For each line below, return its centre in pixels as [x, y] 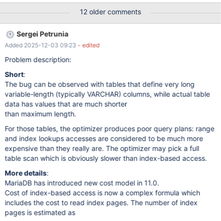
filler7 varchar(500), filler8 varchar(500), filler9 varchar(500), [38, 17]
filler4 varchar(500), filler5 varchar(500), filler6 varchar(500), [38, 7]
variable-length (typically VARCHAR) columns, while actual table [107, 94]
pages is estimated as [40, 212]
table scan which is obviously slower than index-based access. [106, 158]
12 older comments [110, 12]
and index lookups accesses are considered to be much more [104, 138]
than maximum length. [40, 114]
